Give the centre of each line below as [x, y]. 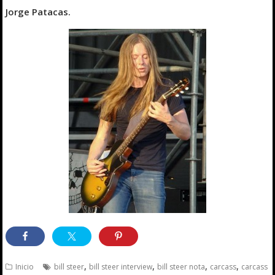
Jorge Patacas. [38, 12]
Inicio [25, 267]
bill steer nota [181, 267]
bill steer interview [121, 267]
